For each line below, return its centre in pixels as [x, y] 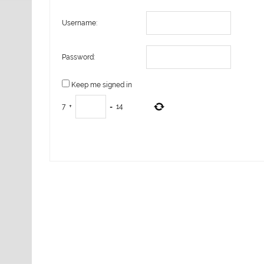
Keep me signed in [102, 85]
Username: [80, 23]
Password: [79, 57]
